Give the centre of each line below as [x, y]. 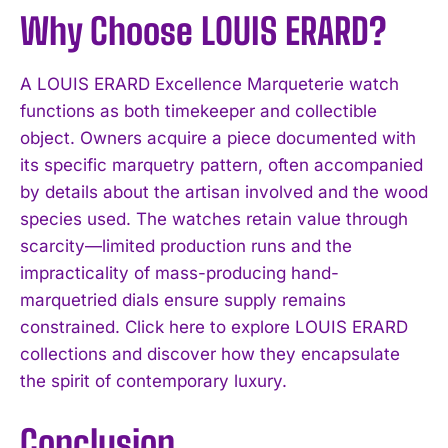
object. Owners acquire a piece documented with [218, 137]
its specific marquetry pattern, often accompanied [221, 164]
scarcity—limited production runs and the [186, 245]
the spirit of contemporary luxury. [153, 380]
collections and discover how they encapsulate [210, 353]
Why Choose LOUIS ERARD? [203, 31]
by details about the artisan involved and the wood [224, 191]
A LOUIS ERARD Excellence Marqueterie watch [209, 83]
